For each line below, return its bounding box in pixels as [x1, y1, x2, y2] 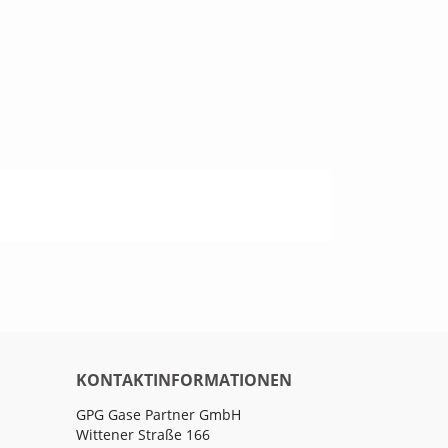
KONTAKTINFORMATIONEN [76, 368, 292, 391]
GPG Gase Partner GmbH [76, 404, 241, 424]
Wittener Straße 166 [76, 424, 210, 444]
